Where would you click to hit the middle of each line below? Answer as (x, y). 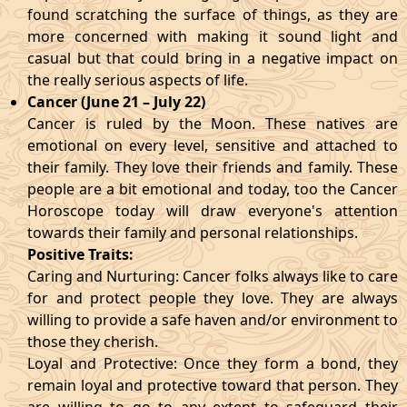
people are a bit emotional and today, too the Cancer (213, 189)
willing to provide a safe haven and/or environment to (213, 320)
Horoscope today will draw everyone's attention (213, 211)
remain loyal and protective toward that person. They (213, 385)
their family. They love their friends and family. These (213, 167)
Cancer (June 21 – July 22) (116, 102)
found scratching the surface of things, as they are (213, 15)
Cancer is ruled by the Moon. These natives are (213, 124)
